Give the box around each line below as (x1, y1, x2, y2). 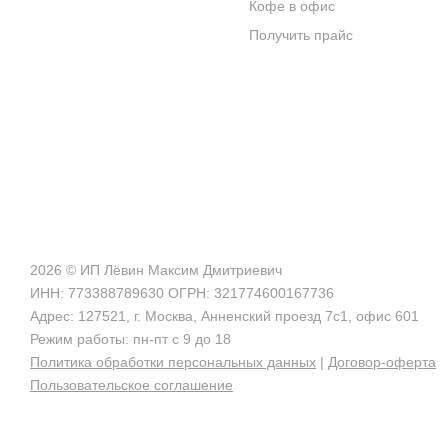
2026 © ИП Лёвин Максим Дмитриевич (30, 262, 282, 278)
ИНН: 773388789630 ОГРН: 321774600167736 (30, 285, 334, 301)
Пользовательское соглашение (30, 377, 233, 393)
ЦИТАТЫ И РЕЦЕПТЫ (30, 17, 191, 33)
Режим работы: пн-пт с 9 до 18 (30, 331, 231, 347)
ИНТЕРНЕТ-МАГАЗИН (30, 58, 191, 74)
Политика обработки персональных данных (30, 354, 316, 370)
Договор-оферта (328, 354, 436, 370)
